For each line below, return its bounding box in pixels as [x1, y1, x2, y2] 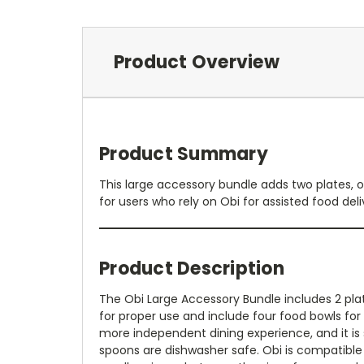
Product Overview [113, 49, 279, 75]
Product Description [99, 255, 284, 281]
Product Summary [99, 141, 268, 167]
